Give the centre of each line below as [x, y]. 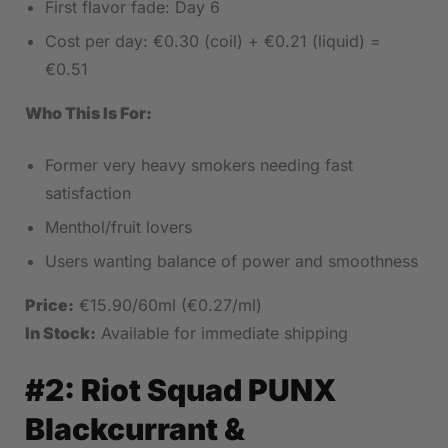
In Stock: [60, 333]
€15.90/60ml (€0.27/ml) [168, 305]
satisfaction [88, 193]
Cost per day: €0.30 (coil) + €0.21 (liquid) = [213, 41]
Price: [49, 305]
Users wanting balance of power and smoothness [231, 261]
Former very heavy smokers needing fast [199, 165]
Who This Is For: [88, 113]
